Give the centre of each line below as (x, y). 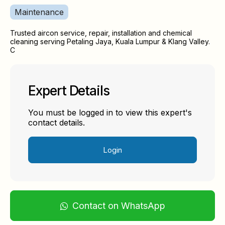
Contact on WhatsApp (119, 206)
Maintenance (39, 12)
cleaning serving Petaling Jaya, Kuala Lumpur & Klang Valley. (110, 41)
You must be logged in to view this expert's (110, 113)
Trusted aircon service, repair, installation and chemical (101, 33)
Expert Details (69, 90)
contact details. (57, 123)
